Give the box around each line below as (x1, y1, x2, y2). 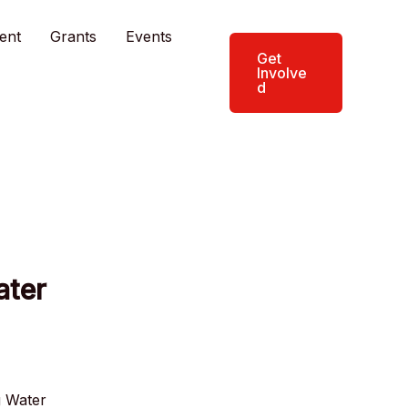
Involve (257, 64, 308, 82)
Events (126, 27, 172, 46)
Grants (50, 27, 97, 46)
